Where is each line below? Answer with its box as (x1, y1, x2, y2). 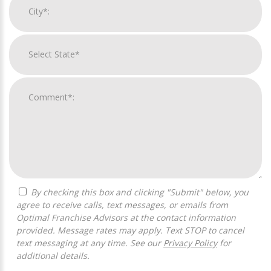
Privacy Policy (163, 237, 217, 249)
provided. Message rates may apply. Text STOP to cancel (16, 224, 244, 236)
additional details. (16, 249, 90, 261)
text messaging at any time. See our (16, 237, 163, 249)
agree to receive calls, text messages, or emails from (16, 198, 228, 211)
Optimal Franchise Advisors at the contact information (16, 211, 236, 223)
